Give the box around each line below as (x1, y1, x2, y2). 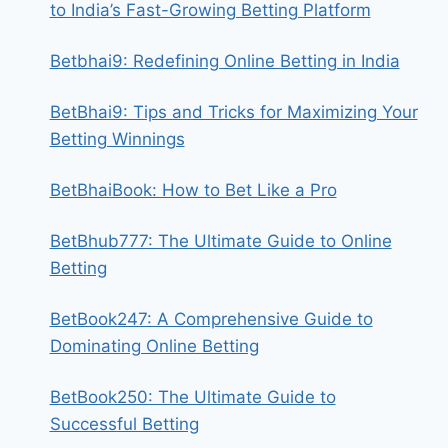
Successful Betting (49, 414, 199, 434)
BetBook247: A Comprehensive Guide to (49, 309, 373, 329)
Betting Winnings (49, 129, 185, 149)
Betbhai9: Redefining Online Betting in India (49, 51, 400, 71)
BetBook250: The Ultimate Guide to (49, 387, 336, 407)
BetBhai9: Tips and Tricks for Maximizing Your (49, 102, 418, 122)
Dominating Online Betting (49, 336, 259, 356)
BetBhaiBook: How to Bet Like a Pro (49, 180, 337, 200)
